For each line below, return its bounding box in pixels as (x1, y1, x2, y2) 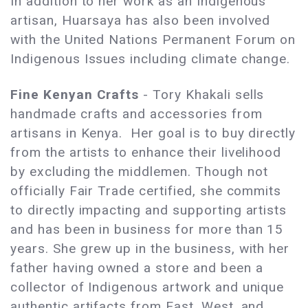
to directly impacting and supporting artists (10, 202, 287, 219)
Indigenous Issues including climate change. (10, 51, 291, 67)
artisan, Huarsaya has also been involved (10, 12, 271, 29)
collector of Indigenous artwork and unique (10, 279, 285, 296)
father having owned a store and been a (10, 260, 263, 276)
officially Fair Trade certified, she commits (10, 183, 282, 199)
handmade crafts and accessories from (10, 106, 263, 122)
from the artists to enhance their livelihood (10, 144, 282, 161)
